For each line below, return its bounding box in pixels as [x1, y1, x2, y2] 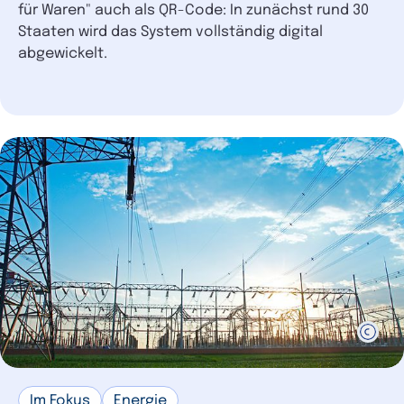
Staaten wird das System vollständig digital [18, 23, 323, 40]
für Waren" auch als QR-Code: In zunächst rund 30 [18, 2, 369, 18]
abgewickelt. [18, 45, 107, 61]
